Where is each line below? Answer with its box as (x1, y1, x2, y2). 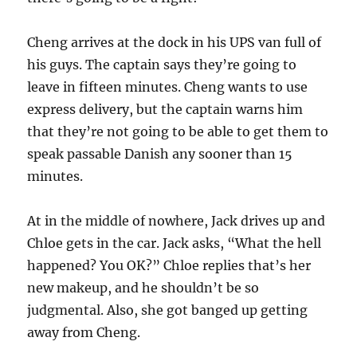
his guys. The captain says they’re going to (27, 57, 297, 73)
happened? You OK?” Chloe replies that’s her (27, 257, 312, 273)
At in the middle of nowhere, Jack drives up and (27, 213, 326, 229)
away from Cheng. (27, 324, 141, 340)
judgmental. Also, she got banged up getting (27, 302, 308, 318)
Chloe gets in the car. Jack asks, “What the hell (27, 235, 322, 251)
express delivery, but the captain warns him (27, 101, 304, 117)
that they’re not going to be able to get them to (27, 124, 329, 139)
